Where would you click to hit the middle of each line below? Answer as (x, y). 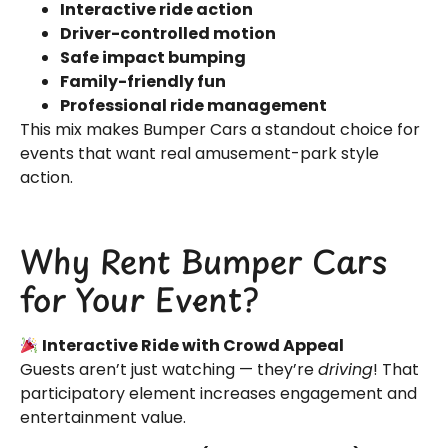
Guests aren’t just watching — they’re (169, 369)
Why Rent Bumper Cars (203, 261)
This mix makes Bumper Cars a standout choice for (220, 129)
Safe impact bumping (153, 57)
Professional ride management (193, 105)
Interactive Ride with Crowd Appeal (193, 345)
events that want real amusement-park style (199, 153)
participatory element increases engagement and (218, 393)
